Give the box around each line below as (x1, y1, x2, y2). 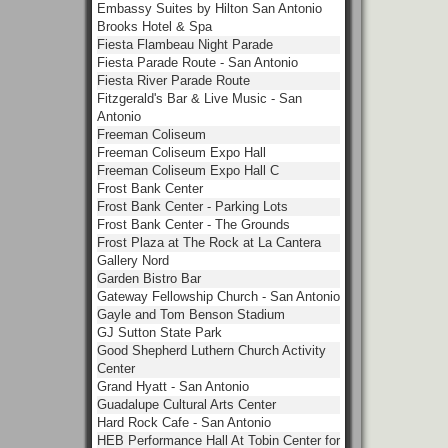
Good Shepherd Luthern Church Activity (97, 343, 326, 358)
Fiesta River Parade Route (97, 73, 250, 88)
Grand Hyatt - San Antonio (97, 379, 249, 394)
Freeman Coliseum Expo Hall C (97, 163, 279, 178)
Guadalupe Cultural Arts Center (97, 397, 276, 412)
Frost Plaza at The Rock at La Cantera (97, 235, 321, 250)
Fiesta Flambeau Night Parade (97, 37, 273, 52)
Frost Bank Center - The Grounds (97, 217, 290, 232)
